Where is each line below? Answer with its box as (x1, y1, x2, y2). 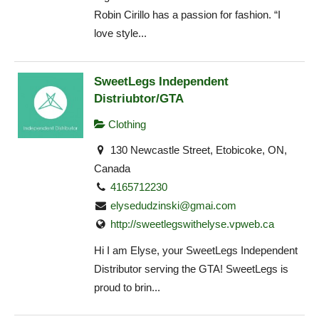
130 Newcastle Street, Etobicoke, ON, (108, 144, 288, 157)
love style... (94, 27, 147, 40)
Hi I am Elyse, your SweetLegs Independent (94, 244, 298, 256)
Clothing (105, 117, 146, 130)
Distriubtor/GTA (94, 90, 184, 105)
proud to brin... (94, 281, 160, 293)
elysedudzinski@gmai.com (110, 199, 237, 212)
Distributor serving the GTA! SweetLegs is (94, 262, 288, 275)
